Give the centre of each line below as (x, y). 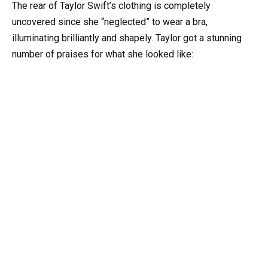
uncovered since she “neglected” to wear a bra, (110, 22)
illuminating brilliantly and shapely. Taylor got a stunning (127, 38)
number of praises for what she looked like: (103, 54)
